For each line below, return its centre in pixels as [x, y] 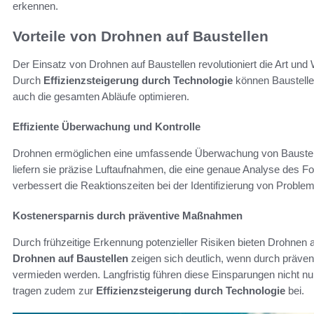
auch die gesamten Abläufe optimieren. [101, 97]
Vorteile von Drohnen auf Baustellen [141, 36]
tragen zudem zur [54, 291]
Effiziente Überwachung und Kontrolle [107, 127]
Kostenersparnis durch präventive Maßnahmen [128, 216]
